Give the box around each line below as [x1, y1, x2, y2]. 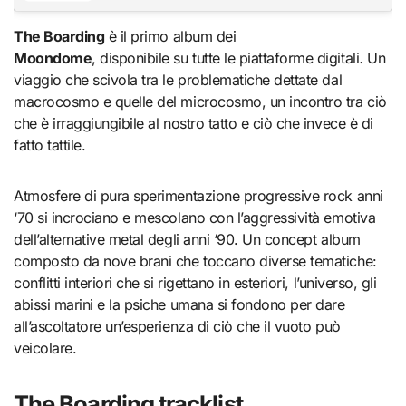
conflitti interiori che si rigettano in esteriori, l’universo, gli [14, 273, 377, 292]
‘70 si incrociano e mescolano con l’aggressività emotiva [14, 208, 376, 227]
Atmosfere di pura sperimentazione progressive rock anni [14, 186, 383, 205]
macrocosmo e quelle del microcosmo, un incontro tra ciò [14, 92, 387, 111]
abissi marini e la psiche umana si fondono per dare [14, 295, 345, 314]
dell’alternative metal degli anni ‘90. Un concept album [14, 229, 361, 248]
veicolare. [14, 338, 77, 357]
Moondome [14, 48, 92, 67]
